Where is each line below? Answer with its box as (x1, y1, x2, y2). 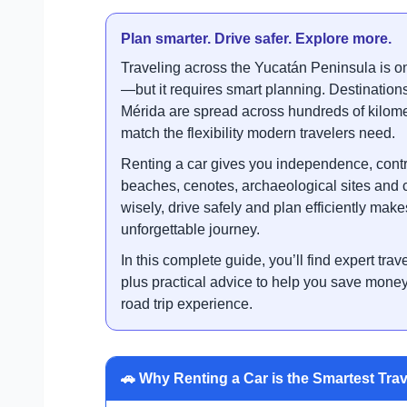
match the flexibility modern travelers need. (121, 124, 395, 141)
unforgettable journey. (121, 221, 260, 237)
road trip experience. (121, 295, 253, 312)
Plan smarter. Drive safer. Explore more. (121, 30, 392, 46)
